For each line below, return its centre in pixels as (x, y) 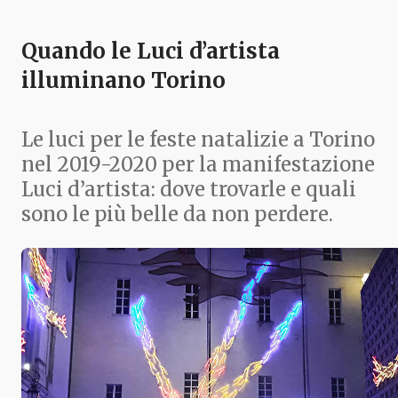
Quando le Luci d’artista (151, 51)
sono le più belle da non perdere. (177, 214)
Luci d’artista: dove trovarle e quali (189, 189)
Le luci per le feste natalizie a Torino (198, 139)
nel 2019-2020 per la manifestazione (198, 164)
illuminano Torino (123, 80)
